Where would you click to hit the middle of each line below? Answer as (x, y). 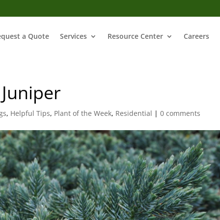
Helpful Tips (30, 113)
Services (73, 36)
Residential (134, 113)
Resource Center (135, 36)
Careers (196, 36)
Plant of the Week (82, 113)
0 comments (180, 113)
